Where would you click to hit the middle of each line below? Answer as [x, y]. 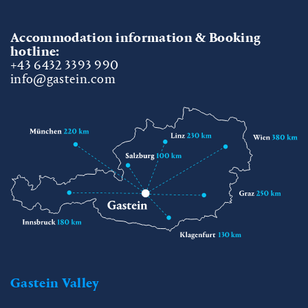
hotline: [35, 52]
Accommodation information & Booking [136, 38]
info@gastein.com [63, 79]
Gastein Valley [55, 283]
